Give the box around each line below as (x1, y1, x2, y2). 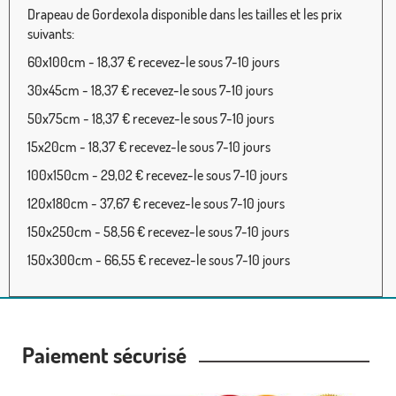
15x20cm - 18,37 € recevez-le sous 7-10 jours (27, 138, 270, 156)
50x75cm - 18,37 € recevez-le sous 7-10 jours (27, 110, 274, 128)
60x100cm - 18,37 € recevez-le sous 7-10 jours (27, 53, 279, 72)
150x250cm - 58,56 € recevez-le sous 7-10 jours (27, 223, 289, 241)
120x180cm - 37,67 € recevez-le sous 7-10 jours (27, 194, 285, 213)
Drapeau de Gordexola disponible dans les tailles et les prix (27, 5, 342, 24)
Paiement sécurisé (22, 340, 195, 369)
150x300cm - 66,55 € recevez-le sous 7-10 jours (27, 251, 290, 270)
